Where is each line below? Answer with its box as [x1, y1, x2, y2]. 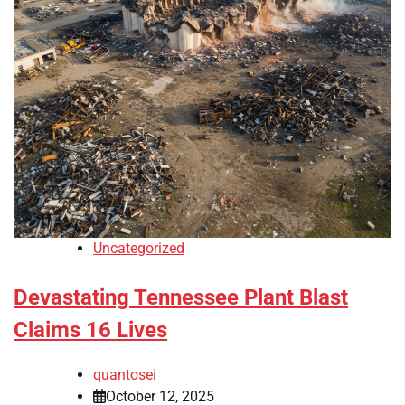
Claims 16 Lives [14, 316, 167, 343]
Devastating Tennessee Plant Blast [14, 284, 348, 310]
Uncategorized [93, 239, 184, 257]
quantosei [93, 365, 156, 383]
